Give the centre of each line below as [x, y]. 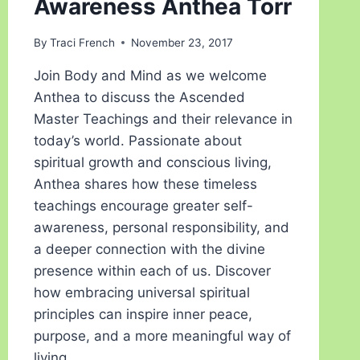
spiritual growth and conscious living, [152, 162]
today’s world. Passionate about [137, 140]
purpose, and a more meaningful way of [162, 335]
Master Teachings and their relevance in [163, 119]
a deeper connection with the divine [149, 249]
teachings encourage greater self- [143, 205]
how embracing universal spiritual [141, 292]
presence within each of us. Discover [152, 270]
